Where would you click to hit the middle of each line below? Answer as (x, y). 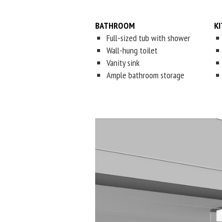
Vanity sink (123, 63)
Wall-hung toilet (132, 50)
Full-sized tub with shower (148, 38)
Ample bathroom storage (145, 75)
